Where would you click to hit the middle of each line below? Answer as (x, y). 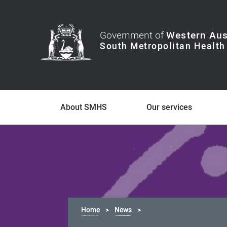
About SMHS (84, 107)
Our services (169, 107)
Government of (133, 35)
